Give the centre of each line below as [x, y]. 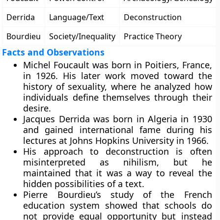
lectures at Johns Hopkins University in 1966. [116, 140]
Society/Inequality [82, 36]
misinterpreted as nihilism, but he [118, 162]
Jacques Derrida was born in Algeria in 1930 [118, 119]
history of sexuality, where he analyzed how [118, 86]
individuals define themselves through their [118, 97]
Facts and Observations [54, 52]
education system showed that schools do [118, 205]
